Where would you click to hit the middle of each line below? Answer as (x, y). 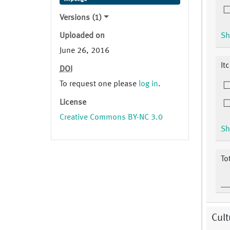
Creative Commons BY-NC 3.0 (111, 118)
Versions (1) (81, 18)
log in (148, 84)
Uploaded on (82, 36)
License (73, 103)
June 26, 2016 (84, 51)
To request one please (99, 84)
